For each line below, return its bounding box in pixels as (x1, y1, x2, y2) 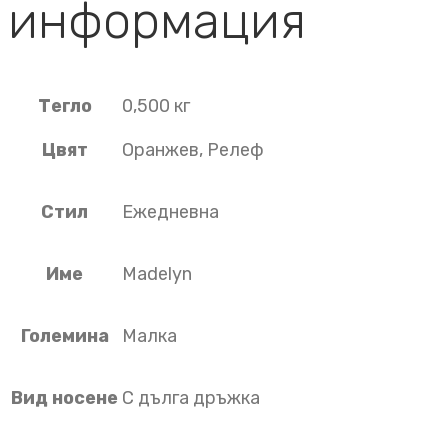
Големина (20, 325, 109, 348)
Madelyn (122, 263, 192, 286)
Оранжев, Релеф (122, 139, 264, 162)
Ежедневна (122, 201, 219, 224)
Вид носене (11, 387, 118, 410)
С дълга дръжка (122, 387, 260, 410)
